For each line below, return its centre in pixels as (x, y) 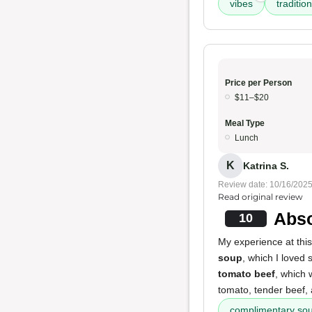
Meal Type (245, 123)
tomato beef (247, 274)
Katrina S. (266, 165)
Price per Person (258, 83)
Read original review (260, 197)
